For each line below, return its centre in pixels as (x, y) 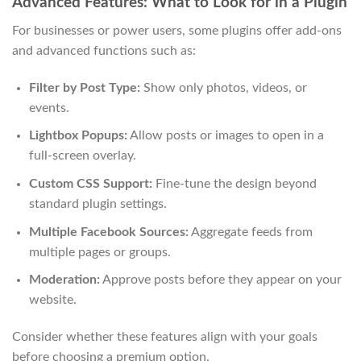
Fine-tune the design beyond (234, 183)
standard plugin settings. (98, 203)
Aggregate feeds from (250, 232)
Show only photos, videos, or (223, 87)
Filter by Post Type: (84, 87)
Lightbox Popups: (78, 136)
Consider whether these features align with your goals (165, 336)
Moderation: (64, 280)
